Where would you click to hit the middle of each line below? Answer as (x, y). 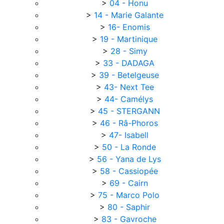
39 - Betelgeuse (130, 75)
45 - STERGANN (130, 111)
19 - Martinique (130, 39)
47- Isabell (130, 135)
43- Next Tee (130, 87)
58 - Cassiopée (130, 171)
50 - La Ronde (130, 147)
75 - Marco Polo (130, 195)
